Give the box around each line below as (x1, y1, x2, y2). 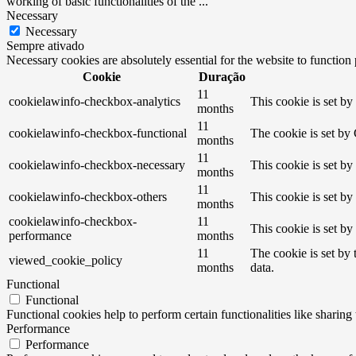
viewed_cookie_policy (9, 253, 122, 268)
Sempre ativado (6, 39, 84, 53)
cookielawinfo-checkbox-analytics (9, 95, 180, 109)
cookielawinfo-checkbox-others (9, 190, 167, 204)
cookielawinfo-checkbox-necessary (9, 158, 185, 172)
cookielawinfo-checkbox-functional (9, 126, 187, 141)
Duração (199, 70, 246, 84)
